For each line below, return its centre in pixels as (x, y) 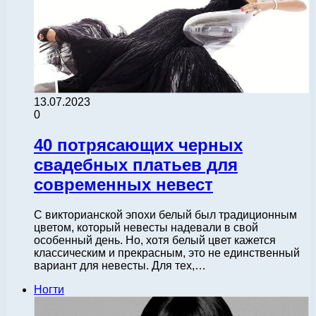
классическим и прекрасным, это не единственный (167, 253)
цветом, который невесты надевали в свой (146, 227)
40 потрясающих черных (138, 145)
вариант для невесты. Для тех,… (120, 265)
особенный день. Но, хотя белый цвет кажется (155, 240)
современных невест (123, 184)
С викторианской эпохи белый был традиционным (165, 214)
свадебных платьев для (136, 164)
